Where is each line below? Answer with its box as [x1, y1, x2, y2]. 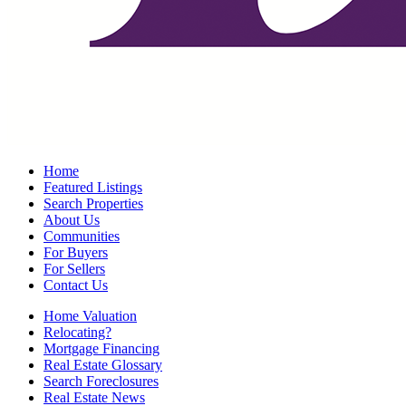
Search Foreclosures [43, 373, 159, 389]
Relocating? [43, 324, 111, 340]
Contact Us [43, 277, 108, 293]
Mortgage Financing [43, 341, 159, 356]
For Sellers [43, 261, 105, 276]
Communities [43, 228, 120, 244]
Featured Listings [43, 179, 142, 195]
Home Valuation [43, 308, 137, 324]
